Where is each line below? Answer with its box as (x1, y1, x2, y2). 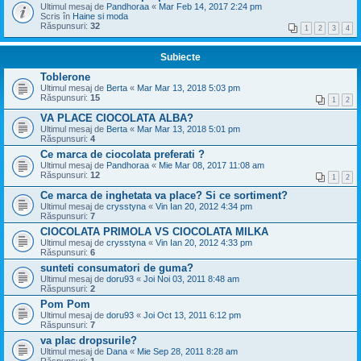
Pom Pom (40, 298, 90, 310)
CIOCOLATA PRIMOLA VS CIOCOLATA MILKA (40, 226, 268, 238)
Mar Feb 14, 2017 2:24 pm (159, 2, 262, 11)
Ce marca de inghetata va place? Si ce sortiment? (40, 189, 288, 201)
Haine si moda (73, 11, 128, 21)
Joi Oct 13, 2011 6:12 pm (143, 310, 241, 320)
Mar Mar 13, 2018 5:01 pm (137, 124, 240, 134)
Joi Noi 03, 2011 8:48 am (143, 274, 239, 284)
